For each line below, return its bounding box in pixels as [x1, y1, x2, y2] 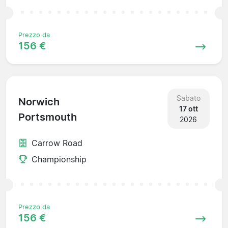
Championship [32, 154, 87, 164]
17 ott [179, 104, 198, 113]
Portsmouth [18, 111, 77, 124]
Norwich [18, 96, 60, 108]
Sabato [176, 93, 201, 102]
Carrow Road [32, 137, 82, 148]
